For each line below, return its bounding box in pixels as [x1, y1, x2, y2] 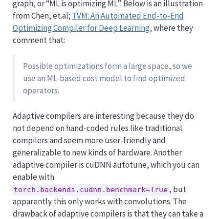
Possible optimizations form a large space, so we [22, 60, 192, 71]
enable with [12, 172, 54, 183]
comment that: [12, 35, 65, 46]
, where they [149, 22, 193, 34]
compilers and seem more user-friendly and [12, 135, 166, 146]
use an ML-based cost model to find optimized [22, 72, 185, 84]
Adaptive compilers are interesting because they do [12, 110, 194, 122]
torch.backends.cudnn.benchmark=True [14, 185, 168, 195]
